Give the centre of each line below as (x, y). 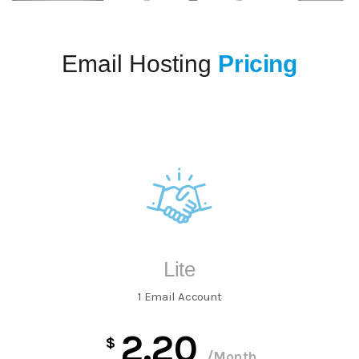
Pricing (258, 63)
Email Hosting (140, 63)
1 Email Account (179, 296)
